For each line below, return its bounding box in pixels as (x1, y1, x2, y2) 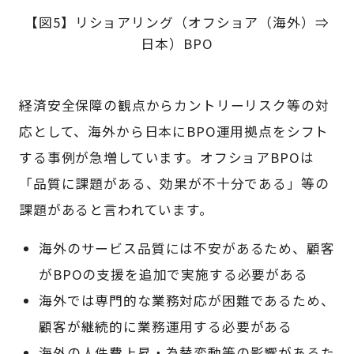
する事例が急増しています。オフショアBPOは (19, 147, 314, 167)
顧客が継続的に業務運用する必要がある (39, 317, 293, 337)
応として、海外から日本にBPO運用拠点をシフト (19, 121, 330, 141)
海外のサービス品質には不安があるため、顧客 (39, 239, 335, 258)
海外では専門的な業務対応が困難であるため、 (39, 291, 335, 311)
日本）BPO (141, 33, 213, 53)
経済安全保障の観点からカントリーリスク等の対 (19, 95, 330, 115)
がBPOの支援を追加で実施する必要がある (39, 265, 308, 284)
